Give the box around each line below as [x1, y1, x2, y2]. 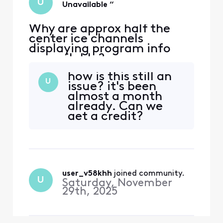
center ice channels [28, 32, 143, 45]
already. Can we [67, 100, 163, 113]
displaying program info [28, 42, 171, 55]
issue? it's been [67, 80, 156, 93]
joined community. [113, 170, 184, 178]
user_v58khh [62, 170, 112, 178]
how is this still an [67, 70, 172, 83]
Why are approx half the [28, 22, 170, 35]
